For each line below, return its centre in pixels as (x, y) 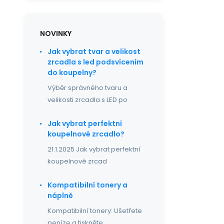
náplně (60, 195)
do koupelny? (72, 72)
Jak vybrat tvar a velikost (94, 51)
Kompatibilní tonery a (87, 185)
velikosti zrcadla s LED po (87, 100)
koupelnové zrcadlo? (86, 134)
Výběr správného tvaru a (87, 88)
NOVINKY (56, 33)
